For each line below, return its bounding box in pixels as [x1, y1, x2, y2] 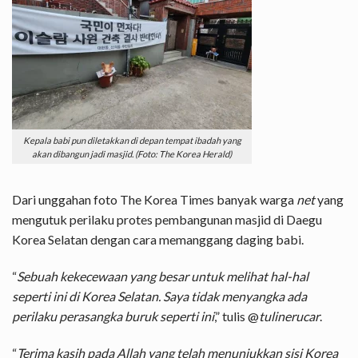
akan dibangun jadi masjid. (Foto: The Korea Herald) [32, 148, 232, 159]
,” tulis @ [214, 308, 259, 324]
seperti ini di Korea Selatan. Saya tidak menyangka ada [12, 288, 307, 304]
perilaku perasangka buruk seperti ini [12, 308, 214, 324]
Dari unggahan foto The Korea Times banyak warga [12, 191, 296, 207]
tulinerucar [259, 308, 320, 324]
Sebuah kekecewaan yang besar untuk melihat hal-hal [17, 268, 308, 284]
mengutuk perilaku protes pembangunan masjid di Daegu [12, 211, 322, 227]
